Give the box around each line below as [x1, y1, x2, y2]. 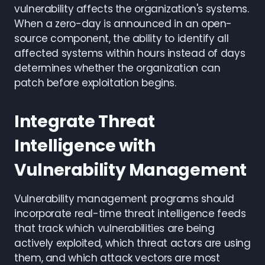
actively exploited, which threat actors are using [14, 236, 251, 250]
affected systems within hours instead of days [14, 46, 245, 60]
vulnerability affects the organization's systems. [14, 2, 249, 16]
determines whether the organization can [14, 61, 221, 75]
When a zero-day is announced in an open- [14, 17, 232, 31]
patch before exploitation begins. [14, 76, 176, 90]
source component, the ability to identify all [14, 31, 229, 46]
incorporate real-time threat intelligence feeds [14, 206, 246, 221]
